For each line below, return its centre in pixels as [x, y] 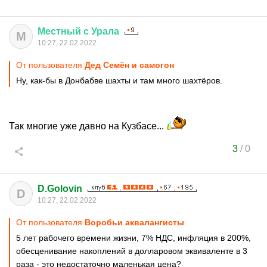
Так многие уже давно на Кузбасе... [88, 126]
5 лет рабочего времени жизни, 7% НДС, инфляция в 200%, [133, 238]
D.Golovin [60, 189]
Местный [59, 31]
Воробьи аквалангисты [134, 222]
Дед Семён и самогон [129, 65]
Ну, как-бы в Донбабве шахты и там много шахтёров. [119, 80]
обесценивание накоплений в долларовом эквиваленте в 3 [132, 251]
